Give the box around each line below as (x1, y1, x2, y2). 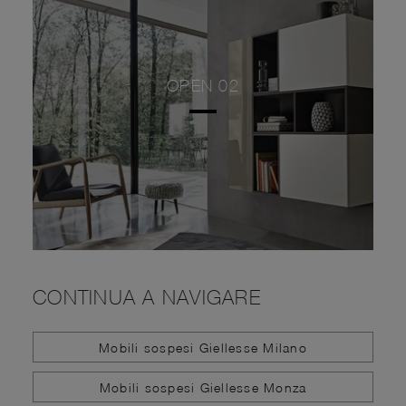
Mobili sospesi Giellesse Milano (99, 339, 307, 355)
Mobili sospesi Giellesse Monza (99, 379, 307, 395)
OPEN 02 (167, 77, 239, 96)
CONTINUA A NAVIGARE (33, 285, 261, 309)
